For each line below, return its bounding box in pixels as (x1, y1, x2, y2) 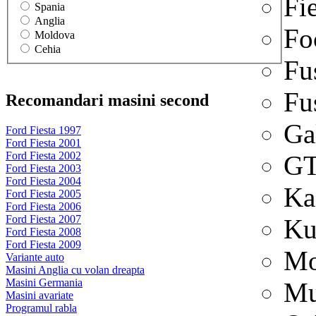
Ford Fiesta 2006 (6, 200, 81, 212)
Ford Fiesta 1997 (6, 123, 81, 136)
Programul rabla (6, 301, 77, 314)
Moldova (35, 28, 75, 41)
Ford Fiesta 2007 (6, 212, 81, 225)
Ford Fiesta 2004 (6, 174, 81, 187)
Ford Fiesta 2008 (6, 225, 81, 238)
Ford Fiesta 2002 (6, 149, 81, 162)
